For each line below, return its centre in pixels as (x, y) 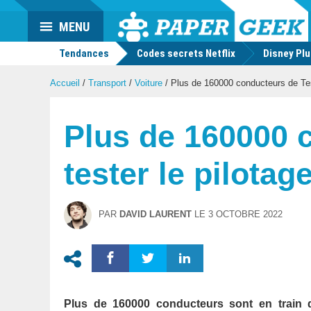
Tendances (83, 53)
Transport (107, 83)
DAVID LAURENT (155, 214)
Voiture (149, 83)
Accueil (65, 83)
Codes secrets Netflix (186, 53)
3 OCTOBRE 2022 (245, 214)
